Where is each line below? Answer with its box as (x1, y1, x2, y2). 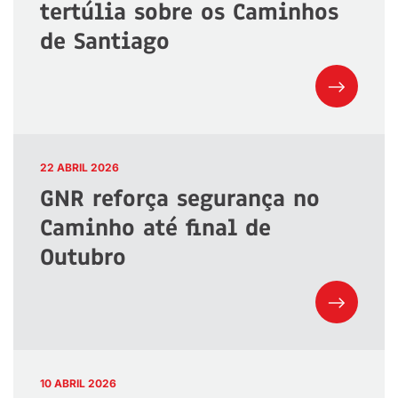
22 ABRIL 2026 (40, 161, 119, 175)
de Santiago (40, 25, 170, 58)
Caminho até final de (40, 211, 271, 244)
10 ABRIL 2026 (40, 377, 116, 391)
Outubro (40, 241, 126, 274)
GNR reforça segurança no (40, 182, 320, 215)
